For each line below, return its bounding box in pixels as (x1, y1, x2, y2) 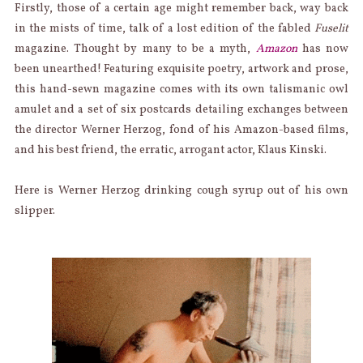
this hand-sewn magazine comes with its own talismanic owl (14, 81, 349, 97)
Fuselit (314, 20, 349, 36)
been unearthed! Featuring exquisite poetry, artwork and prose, (14, 61, 349, 77)
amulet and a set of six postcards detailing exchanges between (14, 101, 349, 117)
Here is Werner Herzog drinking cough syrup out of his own (14, 182, 349, 199)
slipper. (14, 203, 55, 219)
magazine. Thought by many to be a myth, (14, 41, 256, 57)
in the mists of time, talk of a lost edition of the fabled (14, 20, 315, 36)
